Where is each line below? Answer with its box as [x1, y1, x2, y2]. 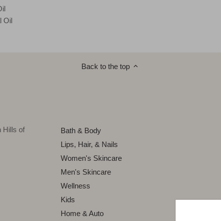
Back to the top [81, 62, 130, 71]
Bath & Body [61, 126, 102, 135]
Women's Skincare [61, 154, 122, 163]
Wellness [61, 182, 91, 190]
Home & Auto [61, 209, 104, 218]
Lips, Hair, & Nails [61, 140, 118, 149]
